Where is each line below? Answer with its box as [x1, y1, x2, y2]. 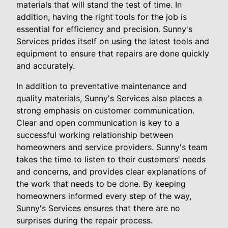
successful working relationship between [16, 129, 173, 140]
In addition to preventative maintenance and [16, 80, 187, 91]
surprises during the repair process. [16, 215, 153, 225]
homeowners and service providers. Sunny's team [16, 141, 208, 152]
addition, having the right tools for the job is [16, 11, 187, 22]
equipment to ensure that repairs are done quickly [16, 48, 209, 59]
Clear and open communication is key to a [16, 117, 180, 128]
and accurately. [16, 60, 75, 71]
